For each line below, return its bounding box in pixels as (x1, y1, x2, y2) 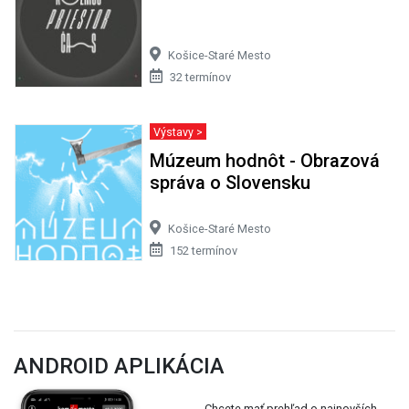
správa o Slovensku (149, 171, 310, 194)
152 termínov (169, 243, 237, 257)
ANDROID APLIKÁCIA (14, 352, 225, 379)
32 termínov (169, 69, 231, 84)
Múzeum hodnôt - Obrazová (149, 149, 380, 172)
